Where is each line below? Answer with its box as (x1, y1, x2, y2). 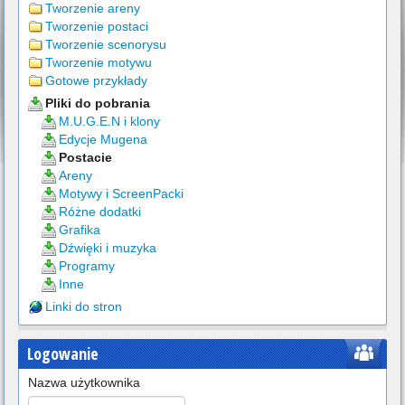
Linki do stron (45, 299, 122, 314)
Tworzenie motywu (45, 55, 152, 70)
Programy (59, 259, 115, 273)
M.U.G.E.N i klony (59, 114, 160, 128)
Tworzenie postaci (45, 19, 148, 33)
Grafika (59, 222, 100, 237)
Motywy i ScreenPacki (59, 186, 184, 201)
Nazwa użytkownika (28, 375, 140, 390)
